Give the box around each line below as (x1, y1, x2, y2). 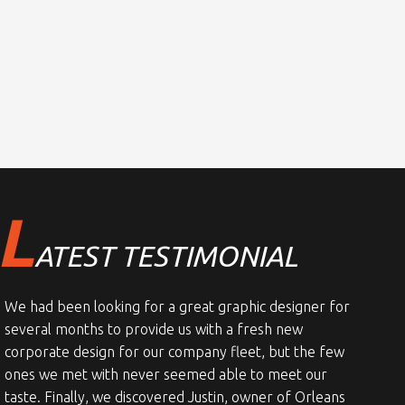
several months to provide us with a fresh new (4, 321, 303, 338)
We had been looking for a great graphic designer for (4, 298, 350, 316)
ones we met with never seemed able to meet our (4, 366, 327, 383)
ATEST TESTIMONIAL (33, 240, 297, 273)
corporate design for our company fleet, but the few (4, 344, 344, 361)
